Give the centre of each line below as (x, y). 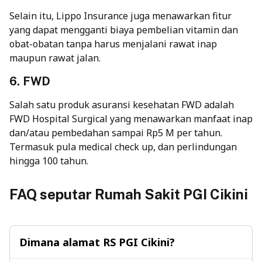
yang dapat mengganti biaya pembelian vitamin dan (124, 30)
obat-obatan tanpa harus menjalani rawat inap (113, 44)
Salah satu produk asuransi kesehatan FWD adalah (122, 104)
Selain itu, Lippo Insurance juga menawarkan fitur (120, 15)
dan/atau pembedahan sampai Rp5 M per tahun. (116, 132)
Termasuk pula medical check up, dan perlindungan (123, 146)
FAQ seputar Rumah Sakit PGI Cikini (129, 194)
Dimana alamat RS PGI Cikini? (97, 242)
